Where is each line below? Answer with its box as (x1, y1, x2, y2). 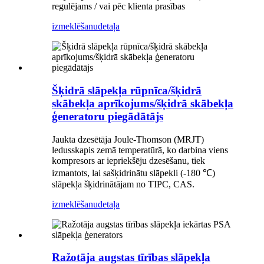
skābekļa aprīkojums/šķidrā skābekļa (52, 97, 233, 110)
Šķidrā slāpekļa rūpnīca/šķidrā (52, 84, 202, 97)
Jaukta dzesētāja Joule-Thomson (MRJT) (52, 134, 204, 144)
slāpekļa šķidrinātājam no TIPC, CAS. (52, 179, 194, 189)
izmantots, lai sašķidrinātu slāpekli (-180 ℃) (52, 167, 215, 178)
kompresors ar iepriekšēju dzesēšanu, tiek (52, 155, 205, 166)
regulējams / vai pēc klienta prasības (52, 1, 185, 12)
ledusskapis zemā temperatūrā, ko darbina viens (52, 144, 228, 155)
